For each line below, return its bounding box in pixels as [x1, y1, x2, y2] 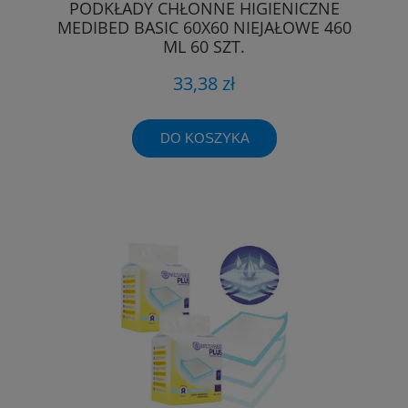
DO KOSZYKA [159, 130, 250, 147]
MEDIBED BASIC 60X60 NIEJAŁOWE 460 [56, 15, 352, 38]
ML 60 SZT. [163, 35, 245, 57]
